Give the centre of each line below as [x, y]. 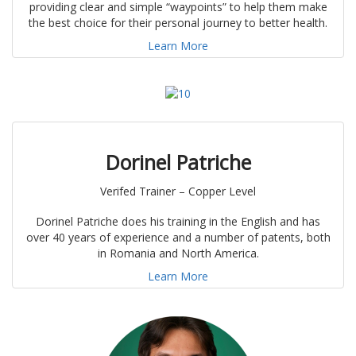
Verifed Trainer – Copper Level [178, 192]
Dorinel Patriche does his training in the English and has [178, 222]
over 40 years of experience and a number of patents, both [178, 238]
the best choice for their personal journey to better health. [178, 23]
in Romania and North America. [178, 253]
